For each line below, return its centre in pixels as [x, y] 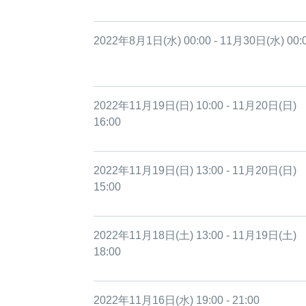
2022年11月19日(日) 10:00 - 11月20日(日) [195, 106]
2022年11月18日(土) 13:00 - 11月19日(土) [195, 235]
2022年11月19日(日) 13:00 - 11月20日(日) [195, 170]
